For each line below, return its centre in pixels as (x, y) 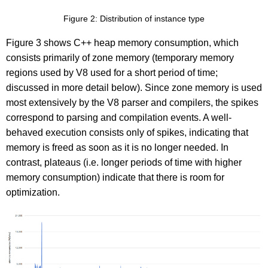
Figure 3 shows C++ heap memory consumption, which (122, 42)
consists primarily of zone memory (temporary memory (120, 57)
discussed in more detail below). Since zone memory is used (134, 87)
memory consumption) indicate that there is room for (115, 177)
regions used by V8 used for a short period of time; (112, 72)
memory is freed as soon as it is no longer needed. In (117, 147)
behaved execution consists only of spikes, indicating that (127, 132)
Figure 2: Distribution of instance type (134, 18)
